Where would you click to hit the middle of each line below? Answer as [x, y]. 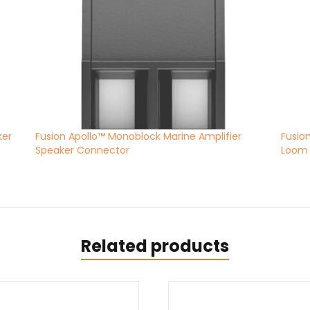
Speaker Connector [83, 151]
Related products [155, 246]
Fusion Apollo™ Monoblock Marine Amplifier [139, 137]
